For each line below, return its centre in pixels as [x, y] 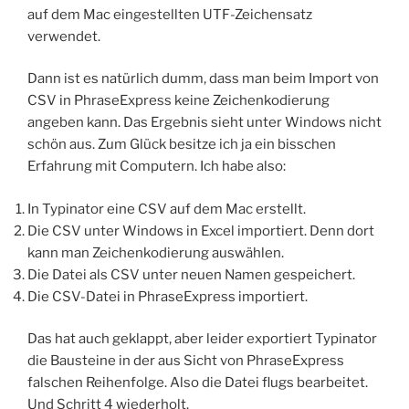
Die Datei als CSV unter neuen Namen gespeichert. [191, 274]
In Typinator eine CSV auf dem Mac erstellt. [167, 209]
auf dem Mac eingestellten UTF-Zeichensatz [170, 14]
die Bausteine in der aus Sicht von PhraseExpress [186, 361]
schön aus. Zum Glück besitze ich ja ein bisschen [182, 145]
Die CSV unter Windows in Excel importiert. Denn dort [201, 231]
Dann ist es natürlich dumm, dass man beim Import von [203, 79]
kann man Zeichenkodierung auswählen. [156, 252]
